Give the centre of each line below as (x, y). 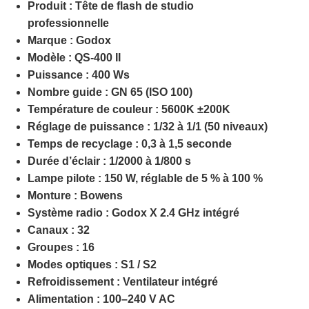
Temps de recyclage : (83, 144)
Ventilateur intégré (169, 282)
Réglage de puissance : (89, 127)
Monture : (52, 196)
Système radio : (68, 213)
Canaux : (51, 230)
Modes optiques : (73, 265)
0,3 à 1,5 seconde (187, 144)
